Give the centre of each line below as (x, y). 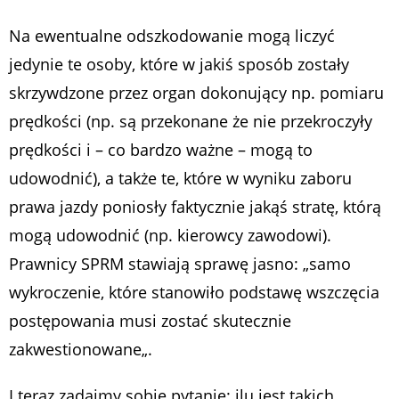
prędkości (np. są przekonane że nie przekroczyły (191, 122)
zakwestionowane (75, 350)
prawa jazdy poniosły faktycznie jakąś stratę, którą (195, 207)
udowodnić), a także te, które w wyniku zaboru (180, 179)
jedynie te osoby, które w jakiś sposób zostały (179, 65)
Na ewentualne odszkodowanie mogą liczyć (172, 36)
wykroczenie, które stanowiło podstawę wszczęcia (194, 293)
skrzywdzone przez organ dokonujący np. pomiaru (196, 93)
